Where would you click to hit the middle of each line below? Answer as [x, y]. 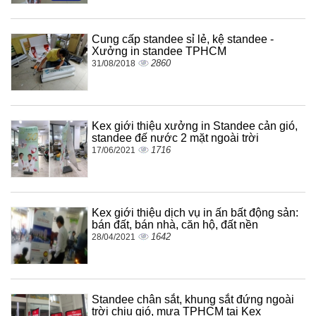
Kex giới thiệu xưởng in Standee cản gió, [195, 126]
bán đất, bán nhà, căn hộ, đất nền [175, 224]
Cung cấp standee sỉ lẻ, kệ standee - [183, 39]
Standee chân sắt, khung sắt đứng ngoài [193, 299]
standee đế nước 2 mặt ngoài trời [175, 138]
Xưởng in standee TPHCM [159, 51]
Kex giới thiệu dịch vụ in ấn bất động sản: [195, 212]
